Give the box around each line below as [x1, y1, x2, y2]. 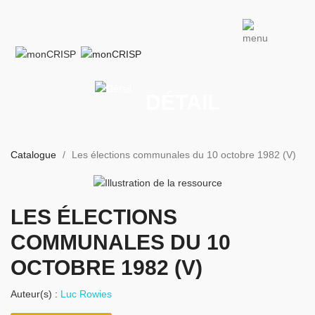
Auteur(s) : [11, 288, 60, 300]
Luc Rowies [60, 288, 112, 300]
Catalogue [11, 149, 56, 161]
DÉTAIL [146, 91, 220, 115]
